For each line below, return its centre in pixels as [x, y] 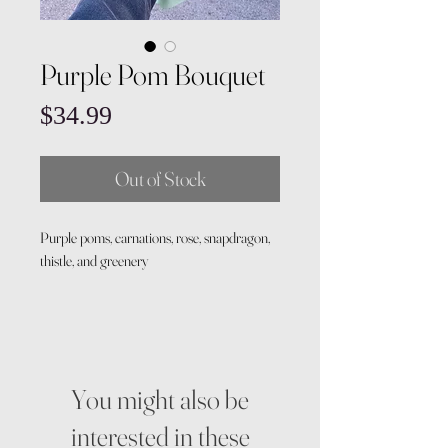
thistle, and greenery [94, 260]
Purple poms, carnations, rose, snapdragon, [155, 237]
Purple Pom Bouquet [153, 74]
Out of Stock [160, 178]
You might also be [160, 399]
